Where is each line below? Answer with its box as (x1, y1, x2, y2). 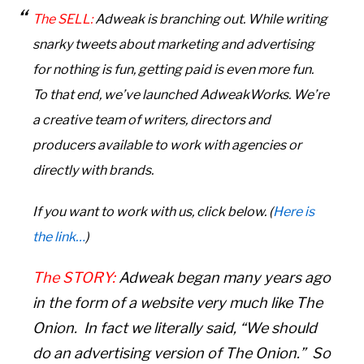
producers (32, 137, 96, 154)
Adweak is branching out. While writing (93, 11, 328, 28)
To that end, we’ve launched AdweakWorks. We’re (32, 87, 330, 103)
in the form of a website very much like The (32, 294, 323, 312)
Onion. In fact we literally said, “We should (32, 319, 318, 337)
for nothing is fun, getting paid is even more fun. (32, 62, 317, 78)
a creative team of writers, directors (32, 112, 246, 128)
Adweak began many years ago (115, 269, 331, 287)
